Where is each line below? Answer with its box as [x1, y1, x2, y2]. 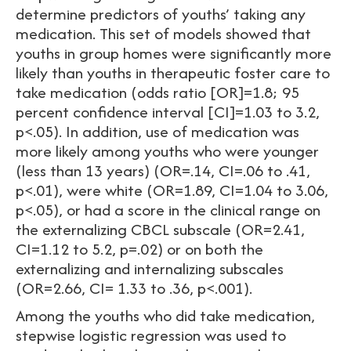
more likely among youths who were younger [16, 139, 319, 162]
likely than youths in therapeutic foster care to [16, 61, 330, 84]
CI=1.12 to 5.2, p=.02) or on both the [16, 237, 263, 260]
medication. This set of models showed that [16, 22, 311, 45]
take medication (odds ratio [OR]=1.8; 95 [16, 81, 299, 103]
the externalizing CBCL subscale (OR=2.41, [16, 218, 305, 241]
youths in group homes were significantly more [16, 42, 331, 64]
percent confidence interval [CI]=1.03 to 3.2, [16, 100, 320, 123]
